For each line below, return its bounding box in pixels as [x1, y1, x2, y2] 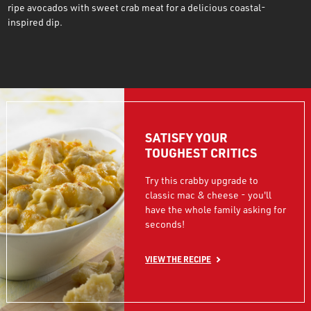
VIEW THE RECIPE [145, 253, 212, 264]
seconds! [145, 217, 185, 230]
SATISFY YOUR [145, 129, 228, 146]
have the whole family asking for [145, 203, 287, 216]
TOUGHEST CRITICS [145, 144, 258, 161]
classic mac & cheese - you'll [145, 188, 272, 201]
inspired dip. [8, 15, 63, 28]
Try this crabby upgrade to [145, 174, 259, 187]
